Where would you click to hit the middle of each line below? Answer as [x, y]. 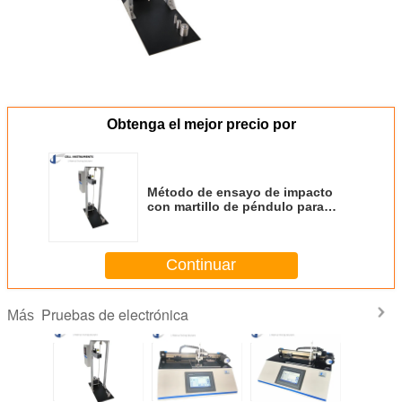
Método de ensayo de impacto [240, 192]
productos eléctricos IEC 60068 [243, 220]
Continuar [201, 265]
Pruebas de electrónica [115, 314]
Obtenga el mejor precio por [201, 124]
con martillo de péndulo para [236, 206]
